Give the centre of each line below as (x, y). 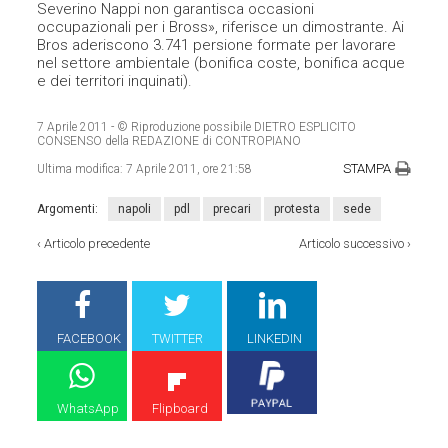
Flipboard (180, 409)
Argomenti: (68, 209)
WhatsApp (88, 409)
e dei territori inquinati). (115, 81)
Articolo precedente (97, 244)
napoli (135, 209)
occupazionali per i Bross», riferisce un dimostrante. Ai (221, 27)
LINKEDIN (275, 339)
